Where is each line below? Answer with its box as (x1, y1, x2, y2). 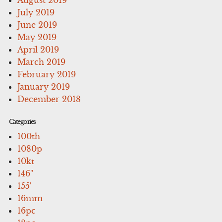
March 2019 (17, 56, 66, 67)
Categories (8, 117, 36, 126)
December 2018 (17, 94, 81, 104)
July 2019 (17, 7, 55, 17)
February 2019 (17, 69, 76, 79)
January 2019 (17, 81, 70, 92)
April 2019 (17, 44, 59, 55)
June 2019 (17, 19, 57, 30)
